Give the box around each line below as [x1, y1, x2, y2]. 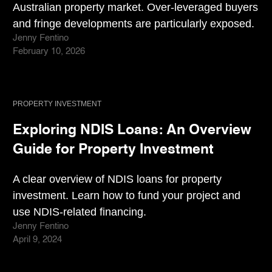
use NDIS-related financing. [13, 205, 146, 219]
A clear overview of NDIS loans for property [13, 172, 222, 186]
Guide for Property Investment [13, 142, 214, 157]
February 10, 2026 [13, 47, 85, 56]
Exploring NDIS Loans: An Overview [13, 123, 251, 137]
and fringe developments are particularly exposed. [13, 17, 254, 30]
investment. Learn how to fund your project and [13, 189, 240, 202]
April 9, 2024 [13, 236, 62, 245]
